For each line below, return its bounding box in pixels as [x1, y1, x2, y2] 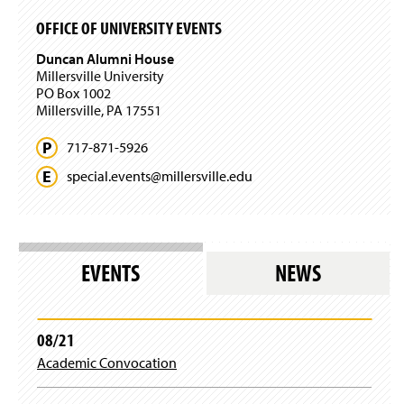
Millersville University [36, 66, 164, 85]
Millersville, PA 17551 [36, 100, 161, 119]
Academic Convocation [37, 353, 177, 372]
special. [67, 166, 111, 185]
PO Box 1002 [36, 83, 111, 102]
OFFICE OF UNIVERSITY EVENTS [36, 16, 222, 40]
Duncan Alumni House [36, 49, 174, 68]
